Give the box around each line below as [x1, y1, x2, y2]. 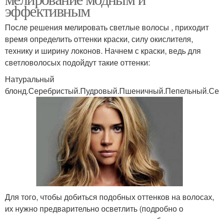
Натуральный [5, 73, 54, 85]
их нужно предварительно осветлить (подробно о [5, 202, 183, 214]
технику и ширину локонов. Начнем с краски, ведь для [5, 45, 201, 57]
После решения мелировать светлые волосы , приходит [5, 22, 209, 33]
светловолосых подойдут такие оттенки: [5, 57, 150, 68]
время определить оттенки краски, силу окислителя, [5, 33, 193, 45]
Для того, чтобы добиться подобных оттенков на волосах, [5, 191, 214, 202]
